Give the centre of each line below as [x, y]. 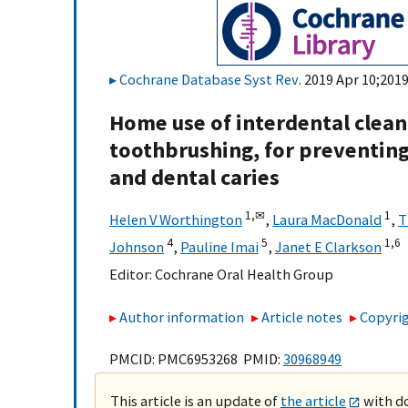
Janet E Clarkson [328, 247]
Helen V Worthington [176, 220]
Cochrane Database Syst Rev [209, 79]
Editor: [132, 275]
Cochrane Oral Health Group [244, 275]
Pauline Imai [219, 247]
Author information [182, 316]
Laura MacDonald [327, 220]
